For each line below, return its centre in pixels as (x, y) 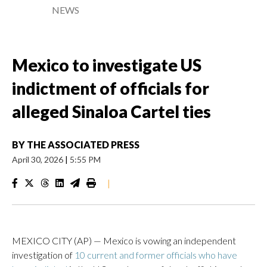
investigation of (43, 255)
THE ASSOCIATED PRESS (83, 145)
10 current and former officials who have (156, 255)
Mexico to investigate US (107, 65)
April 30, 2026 (38, 159)
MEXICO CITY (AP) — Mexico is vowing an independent (124, 240)
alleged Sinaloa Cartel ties (111, 111)
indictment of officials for (111, 88)
